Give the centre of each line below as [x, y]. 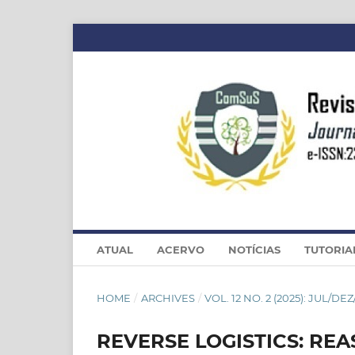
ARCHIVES [168, 298]
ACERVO [181, 249]
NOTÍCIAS [254, 249]
